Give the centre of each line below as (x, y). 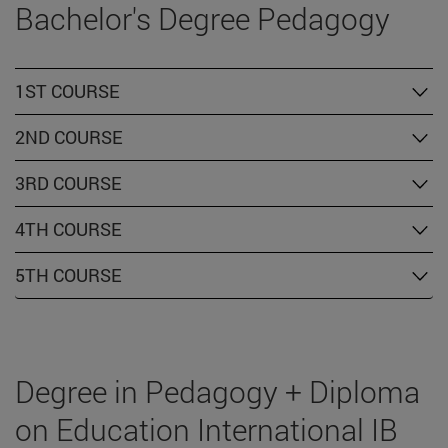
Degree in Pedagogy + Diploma (217, 392)
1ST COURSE (67, 91)
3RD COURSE (68, 183)
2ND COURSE (69, 137)
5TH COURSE (68, 275)
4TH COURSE (68, 229)
